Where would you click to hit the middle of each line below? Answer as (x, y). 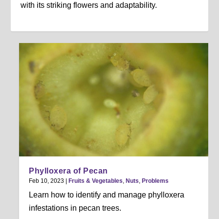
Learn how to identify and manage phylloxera (107, 195)
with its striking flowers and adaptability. (89, 5)
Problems (155, 181)
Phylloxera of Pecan (68, 171)
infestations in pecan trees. (75, 208)
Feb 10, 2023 (47, 181)
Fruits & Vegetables (96, 181)
